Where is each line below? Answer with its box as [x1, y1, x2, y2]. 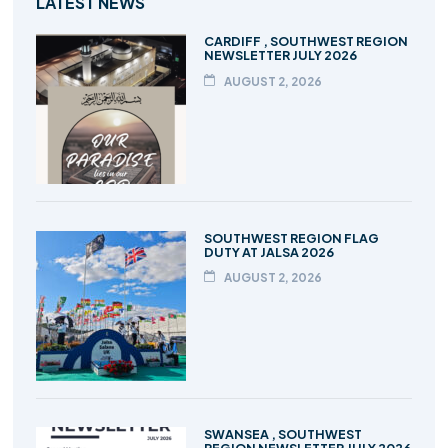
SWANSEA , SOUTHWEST [203, 426, 362, 443]
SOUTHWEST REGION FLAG [203, 229, 379, 246]
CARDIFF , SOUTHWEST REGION [203, 33, 408, 50]
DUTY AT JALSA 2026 [203, 243, 334, 260]
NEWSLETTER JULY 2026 [203, 47, 357, 64]
